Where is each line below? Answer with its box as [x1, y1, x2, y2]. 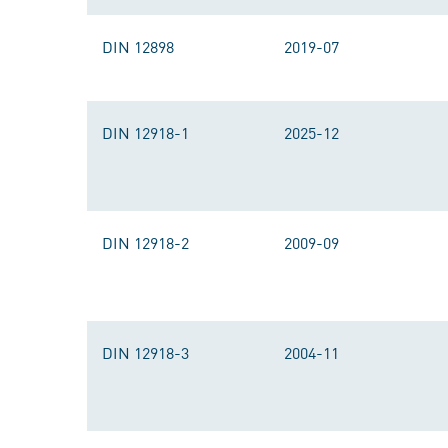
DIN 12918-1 [102, 121, 189, 143]
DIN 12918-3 [102, 341, 189, 363]
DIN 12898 [102, 35, 174, 57]
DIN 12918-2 [102, 231, 189, 253]
